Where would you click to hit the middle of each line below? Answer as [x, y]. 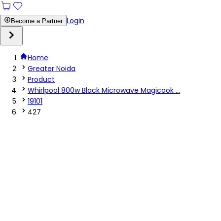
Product [41, 79]
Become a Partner [37, 21]
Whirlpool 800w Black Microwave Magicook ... [104, 90]
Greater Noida [52, 69]
